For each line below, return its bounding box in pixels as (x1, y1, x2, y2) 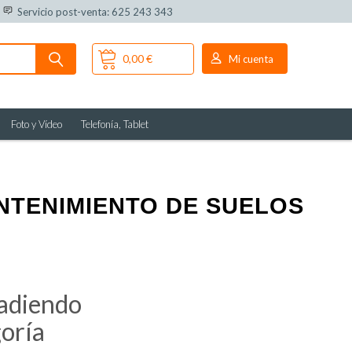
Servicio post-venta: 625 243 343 (13, 5, 173, 18)
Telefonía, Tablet (81, 118, 148, 130)
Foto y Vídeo (11, 118, 62, 130)
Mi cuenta (228, 52, 273, 65)
